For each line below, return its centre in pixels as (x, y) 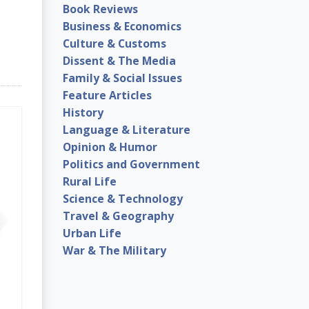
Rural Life (90, 181)
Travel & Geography (118, 216)
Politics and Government (131, 164)
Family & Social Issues (122, 78)
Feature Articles (107, 95)
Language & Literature (127, 129)
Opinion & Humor (110, 147)
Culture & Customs (114, 43)
